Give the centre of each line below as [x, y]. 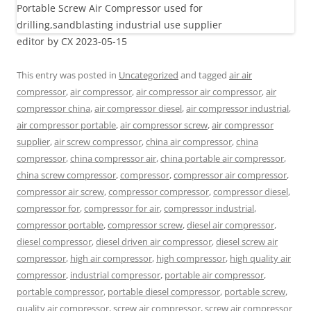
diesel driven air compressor [154, 242]
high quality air [260, 258]
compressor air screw [60, 192]
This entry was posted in [68, 75]
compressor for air [122, 208]
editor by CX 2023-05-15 [72, 41]
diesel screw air [247, 242]
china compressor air [113, 158]
